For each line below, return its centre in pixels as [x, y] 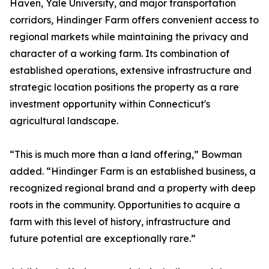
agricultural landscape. [64, 121]
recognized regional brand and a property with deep [133, 188]
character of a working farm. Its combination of [119, 54]
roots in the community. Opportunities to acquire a [125, 205]
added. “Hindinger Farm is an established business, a [133, 171]
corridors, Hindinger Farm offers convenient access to [134, 20]
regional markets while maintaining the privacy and [129, 37]
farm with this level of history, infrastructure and [120, 222]
